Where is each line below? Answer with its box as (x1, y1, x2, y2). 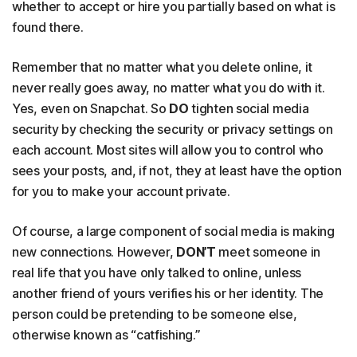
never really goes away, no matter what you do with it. (12, 80, 325, 96)
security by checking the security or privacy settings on (12, 121, 333, 138)
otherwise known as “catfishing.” (12, 327, 201, 343)
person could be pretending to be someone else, (12, 306, 297, 323)
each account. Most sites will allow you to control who (12, 142, 324, 159)
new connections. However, (12, 244, 177, 261)
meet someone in (215, 244, 320, 261)
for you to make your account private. (12, 183, 230, 200)
